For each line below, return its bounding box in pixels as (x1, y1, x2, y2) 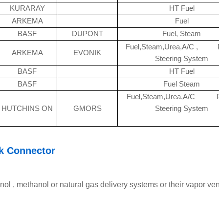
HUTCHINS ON (1, 104, 53, 113)
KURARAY (9, 4, 45, 13)
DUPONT (71, 29, 103, 38)
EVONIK (73, 48, 101, 57)
